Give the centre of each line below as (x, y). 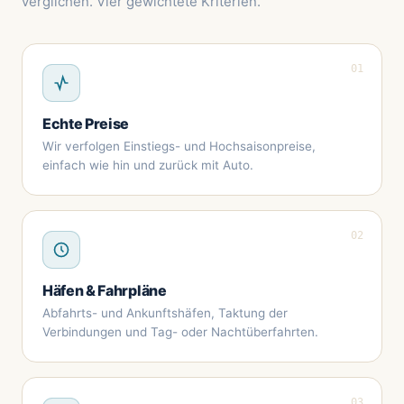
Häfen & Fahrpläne (105, 290)
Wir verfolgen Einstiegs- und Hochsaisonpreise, (179, 146)
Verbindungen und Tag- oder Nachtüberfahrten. (180, 331)
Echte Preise (86, 123)
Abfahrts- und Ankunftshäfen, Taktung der (165, 312)
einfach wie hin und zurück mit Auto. (148, 165)
